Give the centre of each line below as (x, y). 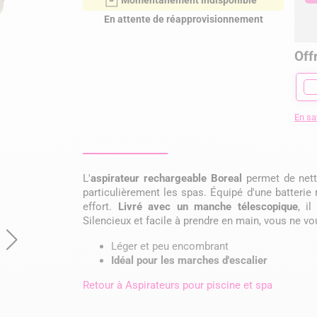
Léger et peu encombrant (170, 246)
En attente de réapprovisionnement (183, 19)
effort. (100, 206)
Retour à (104, 285)
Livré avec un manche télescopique (208, 206)
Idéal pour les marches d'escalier (190, 260)
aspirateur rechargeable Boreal (166, 178)
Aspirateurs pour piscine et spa (199, 285)
